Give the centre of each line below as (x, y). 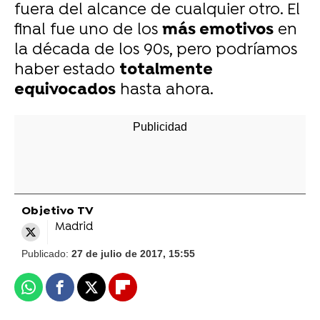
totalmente (166, 70)
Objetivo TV (57, 211)
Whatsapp (56, 293)
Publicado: (46, 254)
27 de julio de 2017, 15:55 (133, 254)
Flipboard (150, 293)
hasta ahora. (165, 90)
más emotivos (218, 30)
